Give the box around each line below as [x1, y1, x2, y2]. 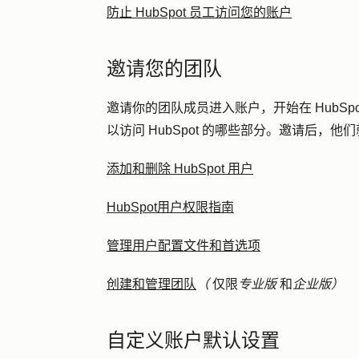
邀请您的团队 [107, 57, 222, 80]
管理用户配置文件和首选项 [107, 239, 260, 252]
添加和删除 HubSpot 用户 [107, 162, 253, 175]
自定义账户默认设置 [107, 329, 280, 352]
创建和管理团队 [107, 277, 196, 291]
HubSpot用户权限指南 [107, 200, 234, 214]
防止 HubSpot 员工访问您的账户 [107, 6, 292, 19]
